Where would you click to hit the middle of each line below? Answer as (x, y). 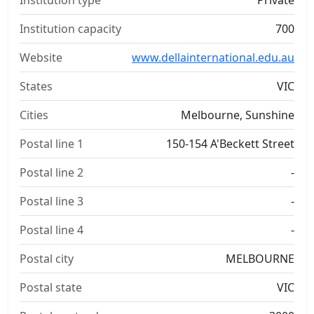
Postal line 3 (52, 201)
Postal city (47, 259)
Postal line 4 (52, 230)
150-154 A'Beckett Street (230, 144)
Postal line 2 (52, 172)
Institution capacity (70, 29)
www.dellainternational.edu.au (213, 57)
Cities (34, 115)
